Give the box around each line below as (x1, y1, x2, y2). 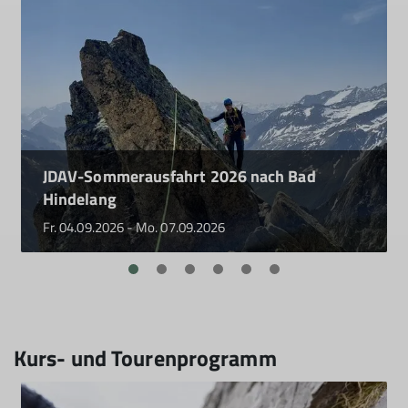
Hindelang (43, 187, 117, 212)
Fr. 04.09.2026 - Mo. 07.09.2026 (43, 217, 226, 239)
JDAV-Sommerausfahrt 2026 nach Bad (43, 164, 316, 189)
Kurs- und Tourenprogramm (14, 342, 277, 375)
